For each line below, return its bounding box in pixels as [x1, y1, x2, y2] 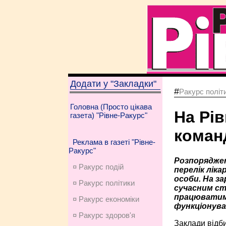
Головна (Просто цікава [70, 102, 152, 111]
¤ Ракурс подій [72, 162, 124, 171]
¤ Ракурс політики [72, 179, 135, 187]
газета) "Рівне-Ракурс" [70, 111, 147, 120]
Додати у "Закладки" [70, 79, 156, 89]
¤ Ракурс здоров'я [72, 211, 135, 219]
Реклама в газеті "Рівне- [72, 138, 155, 146]
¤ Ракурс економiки [72, 195, 139, 203]
